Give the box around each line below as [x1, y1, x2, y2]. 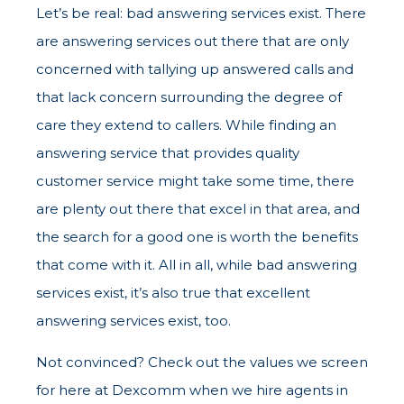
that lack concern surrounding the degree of [36, 88, 342, 106]
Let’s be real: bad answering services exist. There [36, 5, 366, 23]
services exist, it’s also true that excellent [36, 284, 310, 302]
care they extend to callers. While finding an [36, 116, 336, 134]
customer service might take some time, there [36, 172, 354, 190]
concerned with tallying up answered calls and [36, 60, 353, 78]
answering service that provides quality [36, 144, 299, 162]
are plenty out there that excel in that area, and [36, 200, 360, 218]
